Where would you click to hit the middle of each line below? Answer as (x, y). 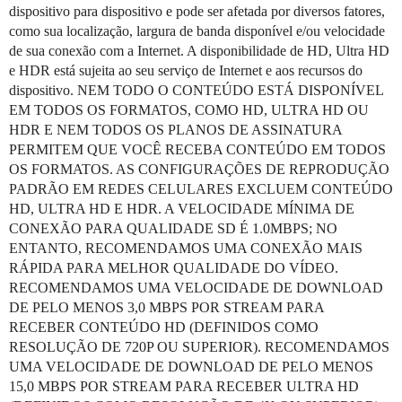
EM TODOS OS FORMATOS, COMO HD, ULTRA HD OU (189, 110)
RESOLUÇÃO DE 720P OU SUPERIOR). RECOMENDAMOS (199, 347)
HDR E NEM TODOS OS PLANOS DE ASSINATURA (175, 130)
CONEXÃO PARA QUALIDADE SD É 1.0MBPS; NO (173, 228)
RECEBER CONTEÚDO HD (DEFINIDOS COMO (164, 327)
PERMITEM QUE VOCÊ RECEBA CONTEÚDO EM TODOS (197, 149)
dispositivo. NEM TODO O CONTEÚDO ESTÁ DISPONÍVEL (196, 90)
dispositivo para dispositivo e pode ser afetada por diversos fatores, (197, 11)
